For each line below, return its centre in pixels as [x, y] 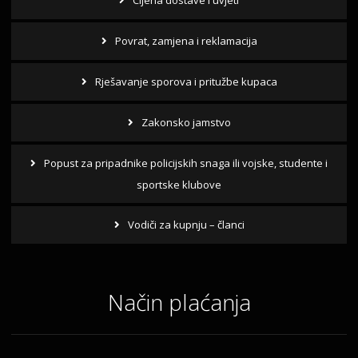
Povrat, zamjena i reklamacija [186, 41]
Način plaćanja [179, 302]
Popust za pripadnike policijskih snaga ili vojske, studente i [186, 163]
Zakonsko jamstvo [186, 123]
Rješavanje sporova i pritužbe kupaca [186, 82]
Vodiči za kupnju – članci [186, 225]
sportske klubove [179, 185]
